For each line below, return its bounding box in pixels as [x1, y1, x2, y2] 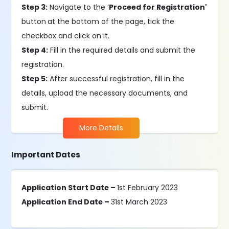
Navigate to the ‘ [48, 2, 109, 12]
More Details [79, 123, 124, 133]
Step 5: [21, 74, 48, 84]
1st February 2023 [117, 182, 178, 193]
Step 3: [21, 2, 48, 12]
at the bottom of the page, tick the [48, 16, 175, 27]
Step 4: [21, 45, 49, 55]
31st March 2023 [111, 197, 168, 207]
